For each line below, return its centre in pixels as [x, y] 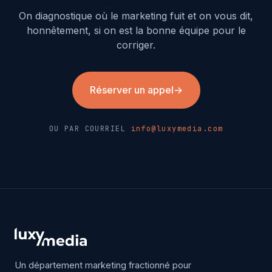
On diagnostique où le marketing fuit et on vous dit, [136, 15]
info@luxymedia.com [177, 128]
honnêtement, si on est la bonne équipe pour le [136, 30]
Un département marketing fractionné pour [103, 265]
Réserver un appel [131, 90]
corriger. [136, 45]
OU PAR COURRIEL [90, 128]
